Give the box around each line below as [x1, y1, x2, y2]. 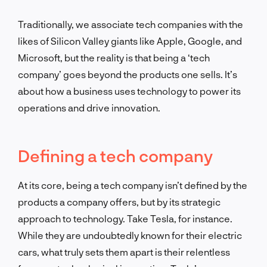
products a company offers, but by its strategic [18, 195, 221, 207]
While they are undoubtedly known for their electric [18, 229, 242, 241]
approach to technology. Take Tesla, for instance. [18, 212, 232, 224]
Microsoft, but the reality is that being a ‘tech [18, 51, 210, 63]
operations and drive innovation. [18, 101, 162, 113]
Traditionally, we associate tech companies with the [18, 18, 243, 30]
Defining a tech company [18, 145, 213, 166]
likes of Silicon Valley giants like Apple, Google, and [18, 35, 242, 46]
